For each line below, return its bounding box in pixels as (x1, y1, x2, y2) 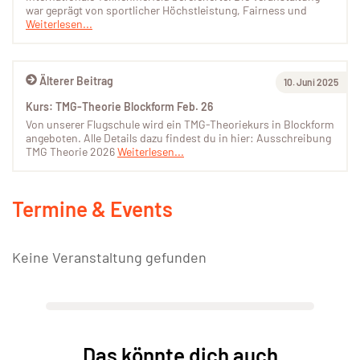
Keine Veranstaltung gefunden (12, 248, 207, 267)
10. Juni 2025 (284, 76, 338, 88)
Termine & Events (12, 196, 173, 222)
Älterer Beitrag (39, 74, 113, 88)
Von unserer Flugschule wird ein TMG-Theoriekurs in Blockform (26, 117, 334, 132)
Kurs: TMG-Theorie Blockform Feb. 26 (26, 100, 213, 114)
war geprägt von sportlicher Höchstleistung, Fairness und (26, 3, 307, 18)
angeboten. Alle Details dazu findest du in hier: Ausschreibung (26, 131, 331, 145)
